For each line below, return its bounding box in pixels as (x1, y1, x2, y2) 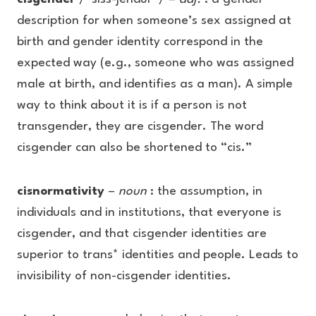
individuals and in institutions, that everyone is (17, 207, 281, 219)
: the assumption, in (147, 186, 262, 197)
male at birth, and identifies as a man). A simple (17, 78, 293, 90)
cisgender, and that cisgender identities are (17, 228, 267, 240)
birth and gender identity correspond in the (17, 36, 263, 48)
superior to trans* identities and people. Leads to (17, 249, 298, 261)
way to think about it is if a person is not (17, 99, 247, 111)
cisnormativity (17, 186, 108, 197)
